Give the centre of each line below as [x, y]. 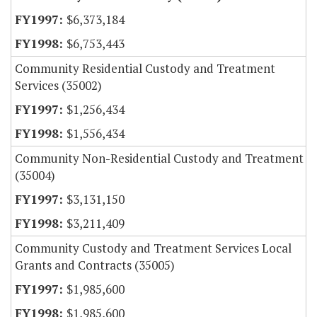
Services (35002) [58, 86]
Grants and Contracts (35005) [95, 265]
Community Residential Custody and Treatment [145, 69]
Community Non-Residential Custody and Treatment [159, 158]
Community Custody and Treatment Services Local [153, 248]
